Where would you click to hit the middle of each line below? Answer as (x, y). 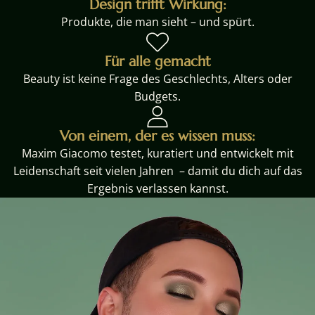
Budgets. (157, 96)
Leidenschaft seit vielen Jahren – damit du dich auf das (157, 171)
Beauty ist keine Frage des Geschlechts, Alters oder (157, 78)
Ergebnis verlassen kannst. (157, 188)
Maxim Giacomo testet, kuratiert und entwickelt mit (157, 153)
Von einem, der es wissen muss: (157, 136)
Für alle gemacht (157, 61)
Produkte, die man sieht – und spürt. (157, 21)
